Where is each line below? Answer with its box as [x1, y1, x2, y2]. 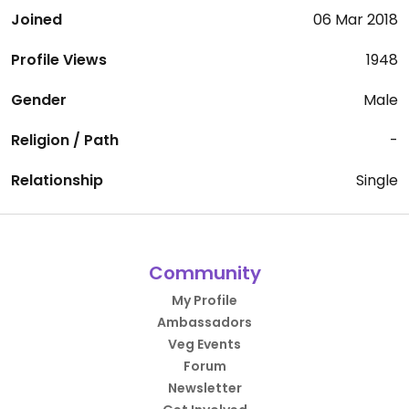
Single [356, 170, 398, 191]
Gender [11, 89, 67, 110]
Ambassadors [157, 313, 252, 331]
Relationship [11, 170, 103, 191]
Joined [11, 9, 62, 30]
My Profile [172, 291, 237, 309]
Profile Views [11, 49, 107, 70]
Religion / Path [11, 130, 119, 151]
